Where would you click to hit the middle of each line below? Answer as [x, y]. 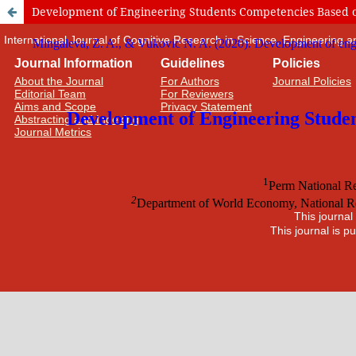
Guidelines [192, 63]
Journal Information [74, 63]
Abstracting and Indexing [77, 119]
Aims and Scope [56, 106]
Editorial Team [50, 94]
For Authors [190, 81]
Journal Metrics [53, 132]
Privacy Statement [206, 106]
